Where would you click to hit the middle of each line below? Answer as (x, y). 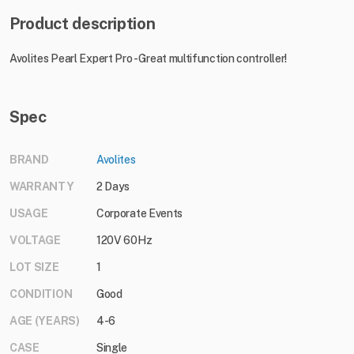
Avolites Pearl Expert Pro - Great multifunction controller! (149, 59)
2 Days (113, 187)
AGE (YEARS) (45, 321)
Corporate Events (140, 214)
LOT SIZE (34, 267)
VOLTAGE (35, 241)
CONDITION (41, 294)
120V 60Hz (124, 241)
